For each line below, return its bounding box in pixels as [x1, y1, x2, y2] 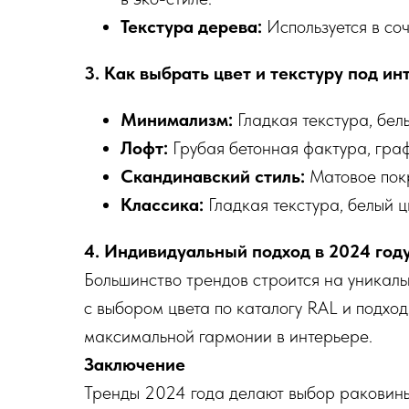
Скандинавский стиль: [121, 165, 305, 187]
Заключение [84, 353, 185, 375]
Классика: [121, 194, 204, 215]
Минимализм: [121, 109, 233, 131]
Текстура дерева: [121, 16, 262, 37]
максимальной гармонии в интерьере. [84, 325, 372, 347]
